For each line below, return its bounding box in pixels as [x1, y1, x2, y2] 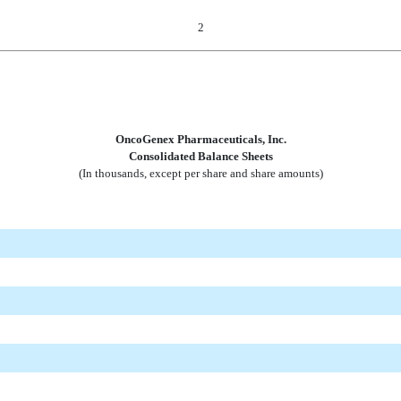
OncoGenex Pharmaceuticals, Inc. [115, 132, 286, 146]
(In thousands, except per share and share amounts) [78, 166, 323, 180]
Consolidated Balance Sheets [128, 149, 273, 163]
